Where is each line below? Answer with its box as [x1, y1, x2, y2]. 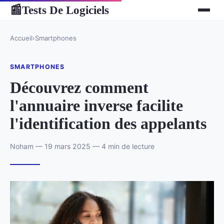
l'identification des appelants [10, 114, 206, 132]
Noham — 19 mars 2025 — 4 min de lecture [10, 141, 154, 150]
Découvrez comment [10, 78, 148, 96]
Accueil [10, 34, 32, 42]
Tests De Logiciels [22, 3, 109, 16]
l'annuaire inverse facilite [10, 96, 183, 114]
